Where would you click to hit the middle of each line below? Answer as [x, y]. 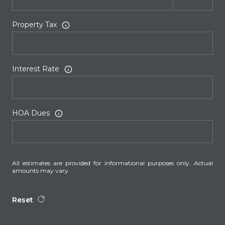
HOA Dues [31, 113]
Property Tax [34, 25]
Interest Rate [36, 69]
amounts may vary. [41, 170]
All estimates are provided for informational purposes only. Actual [113, 163]
